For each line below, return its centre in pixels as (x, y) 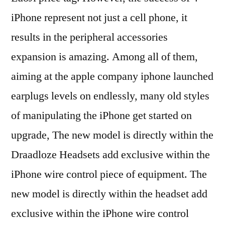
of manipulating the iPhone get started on (101, 115)
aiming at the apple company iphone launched (112, 76)
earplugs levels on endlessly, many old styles (110, 96)
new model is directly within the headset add (109, 194)
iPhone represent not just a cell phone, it (99, 17)
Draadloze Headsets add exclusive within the (110, 154)
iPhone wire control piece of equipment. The (109, 174)
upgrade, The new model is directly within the (112, 135)
